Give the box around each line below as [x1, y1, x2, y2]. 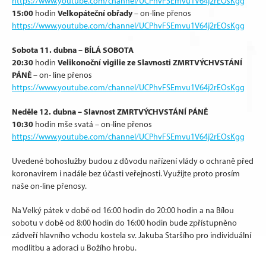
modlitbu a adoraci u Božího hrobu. [12, 243, 137, 253]
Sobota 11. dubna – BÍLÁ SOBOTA [12, 45, 134, 55]
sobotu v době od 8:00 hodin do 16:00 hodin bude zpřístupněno [12, 218, 237, 228]
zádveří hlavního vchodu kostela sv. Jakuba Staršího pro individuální [12, 230, 251, 240]
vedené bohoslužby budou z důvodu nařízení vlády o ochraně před [17, 156, 254, 166]
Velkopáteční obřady [58, 8, 132, 18]
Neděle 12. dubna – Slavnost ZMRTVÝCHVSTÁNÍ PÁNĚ [12, 106, 208, 117]
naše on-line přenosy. [12, 181, 87, 191]
